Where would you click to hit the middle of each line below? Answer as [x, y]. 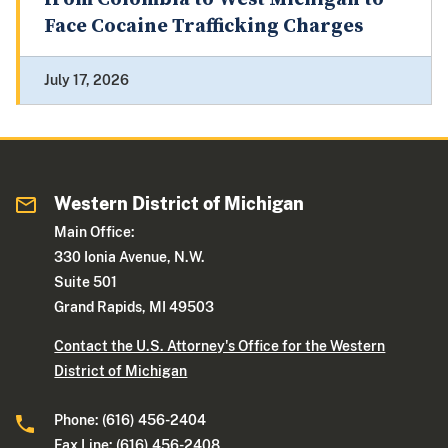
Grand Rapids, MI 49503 [134, 307]
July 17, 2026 [86, 80]
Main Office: [95, 232]
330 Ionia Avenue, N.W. [130, 257]
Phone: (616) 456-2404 [130, 420]
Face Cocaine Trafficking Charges [203, 27]
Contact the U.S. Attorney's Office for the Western [220, 346]
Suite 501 [86, 282]
